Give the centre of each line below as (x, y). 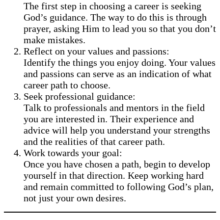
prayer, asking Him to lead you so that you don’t (120, 29)
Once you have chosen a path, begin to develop (117, 164)
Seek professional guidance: (80, 96)
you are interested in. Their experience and (109, 119)
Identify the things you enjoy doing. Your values (120, 63)
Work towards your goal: (73, 153)
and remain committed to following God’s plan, (119, 187)
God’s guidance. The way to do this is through (115, 17)
